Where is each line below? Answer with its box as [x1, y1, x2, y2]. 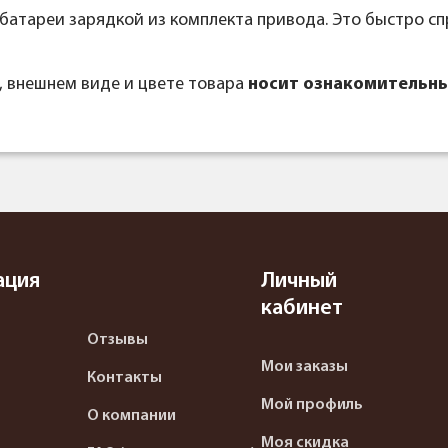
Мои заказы [260, 359, 348, 376]
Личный [260, 270, 337, 294]
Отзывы [87, 332, 149, 349]
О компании [87, 408, 177, 425]
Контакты [87, 370, 163, 387]
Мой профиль [260, 397, 363, 414]
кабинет [260, 297, 343, 321]
